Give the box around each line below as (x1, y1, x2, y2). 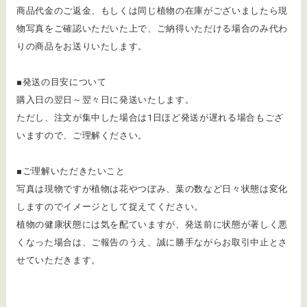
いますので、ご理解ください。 (16, 130, 148, 140)
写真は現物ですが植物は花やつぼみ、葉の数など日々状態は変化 (16, 183, 288, 194)
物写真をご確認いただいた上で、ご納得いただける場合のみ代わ (16, 23, 288, 34)
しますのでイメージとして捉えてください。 (16, 201, 204, 212)
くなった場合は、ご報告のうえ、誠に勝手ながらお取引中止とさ (16, 236, 288, 247)
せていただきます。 (16, 254, 101, 265)
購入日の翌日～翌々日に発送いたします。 (16, 94, 195, 105)
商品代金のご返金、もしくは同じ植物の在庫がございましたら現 (16, 5, 288, 16)
